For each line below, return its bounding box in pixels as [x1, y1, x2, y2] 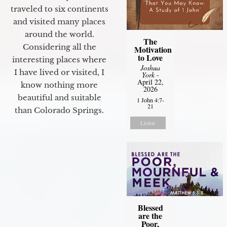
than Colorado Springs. [15, 105, 104, 116]
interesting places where [12, 55, 106, 65]
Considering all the [22, 42, 96, 52]
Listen [140, 118, 156, 127]
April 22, [137, 77, 164, 87]
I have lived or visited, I [14, 67, 104, 78]
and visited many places [13, 17, 105, 27]
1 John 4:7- [136, 95, 164, 104]
